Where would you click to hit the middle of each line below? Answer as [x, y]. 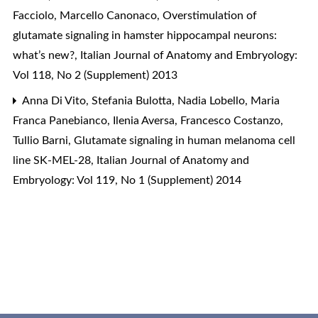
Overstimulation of [210, 15]
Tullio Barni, [43, 140]
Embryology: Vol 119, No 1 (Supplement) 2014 [127, 180]
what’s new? [45, 55]
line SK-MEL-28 [53, 160]
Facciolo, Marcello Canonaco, [88, 15]
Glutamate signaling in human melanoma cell [185, 140]
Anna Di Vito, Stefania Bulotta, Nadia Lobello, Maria [150, 100]
